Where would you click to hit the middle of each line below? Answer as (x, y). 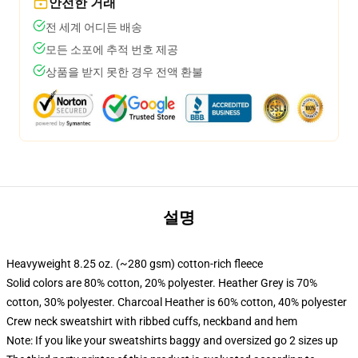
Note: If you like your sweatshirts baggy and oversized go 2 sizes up (172, 340)
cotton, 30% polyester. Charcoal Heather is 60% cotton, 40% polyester (177, 302)
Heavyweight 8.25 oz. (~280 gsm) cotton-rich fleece (135, 264)
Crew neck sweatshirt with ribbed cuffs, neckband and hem (152, 321)
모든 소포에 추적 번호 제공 (112, 50)
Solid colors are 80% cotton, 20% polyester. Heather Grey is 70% (162, 283)
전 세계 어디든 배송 (94, 27)
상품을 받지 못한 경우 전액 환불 (124, 72)
